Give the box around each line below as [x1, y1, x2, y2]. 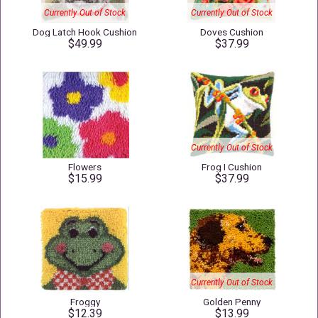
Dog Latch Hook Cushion [33, 26, 137, 38]
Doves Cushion [200, 26, 263, 38]
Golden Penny [203, 296, 261, 307]
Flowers [68, 161, 102, 172]
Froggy [70, 296, 100, 307]
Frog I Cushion [202, 161, 262, 172]
